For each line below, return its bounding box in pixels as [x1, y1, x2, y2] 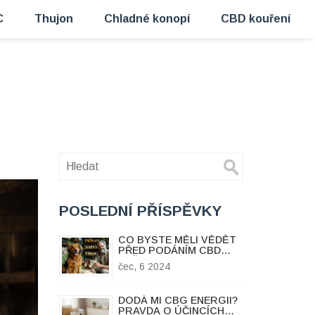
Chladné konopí [104, 13, 190, 25]
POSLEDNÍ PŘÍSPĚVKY [58, 202, 221, 219]
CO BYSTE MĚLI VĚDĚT [117, 234, 236, 246]
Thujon [34, 13, 73, 25]
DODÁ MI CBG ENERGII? [117, 294, 238, 306]
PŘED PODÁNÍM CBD [117, 245, 221, 257]
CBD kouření [221, 13, 290, 25]
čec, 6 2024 [117, 261, 170, 273]
